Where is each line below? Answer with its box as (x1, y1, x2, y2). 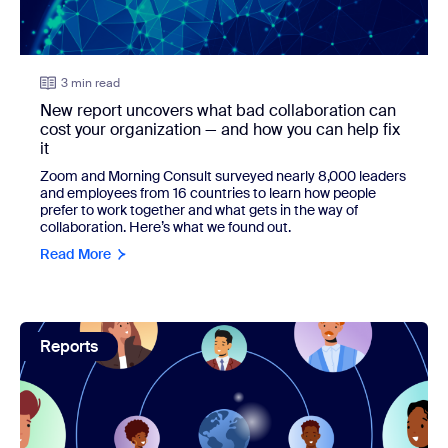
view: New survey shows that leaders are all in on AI (20, 319, 393, 341)
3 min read (61, 75, 120, 92)
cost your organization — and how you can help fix (40, 119, 400, 141)
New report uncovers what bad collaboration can (40, 100, 396, 122)
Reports (40, 336, 98, 358)
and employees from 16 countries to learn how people (40, 184, 376, 203)
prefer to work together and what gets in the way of (40, 201, 358, 220)
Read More (40, 245, 111, 264)
